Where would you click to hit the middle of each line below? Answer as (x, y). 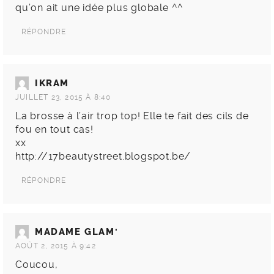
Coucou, (37, 265)
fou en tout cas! (54, 130)
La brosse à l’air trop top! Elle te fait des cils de (132, 116)
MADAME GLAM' (77, 232)
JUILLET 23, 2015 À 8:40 (63, 98)
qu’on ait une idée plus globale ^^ (100, 8)
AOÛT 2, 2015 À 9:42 (56, 246)
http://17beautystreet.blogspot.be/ (103, 157)
